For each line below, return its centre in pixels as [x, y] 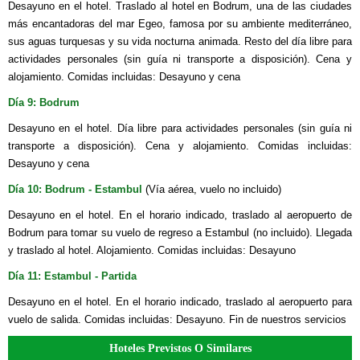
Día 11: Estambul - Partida [72, 276]
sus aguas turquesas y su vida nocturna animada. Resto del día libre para [180, 41]
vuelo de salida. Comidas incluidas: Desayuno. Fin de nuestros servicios [177, 319]
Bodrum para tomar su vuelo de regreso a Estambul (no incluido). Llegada [180, 232]
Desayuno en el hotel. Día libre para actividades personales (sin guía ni [180, 128]
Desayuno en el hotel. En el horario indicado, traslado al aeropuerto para [180, 301]
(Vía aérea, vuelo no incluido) [213, 189]
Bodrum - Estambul [94, 189]
